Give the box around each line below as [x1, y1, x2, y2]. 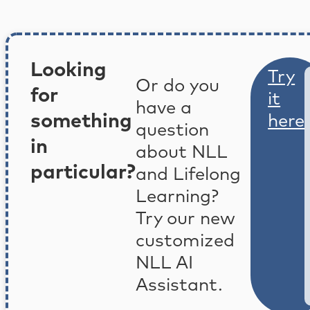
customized [136, 232, 235, 250]
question [136, 121, 209, 139]
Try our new [136, 210, 235, 228]
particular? [30, 163, 136, 183]
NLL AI [136, 254, 193, 272]
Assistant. [136, 276, 223, 294]
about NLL [136, 143, 227, 161]
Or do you [136, 77, 219, 95]
